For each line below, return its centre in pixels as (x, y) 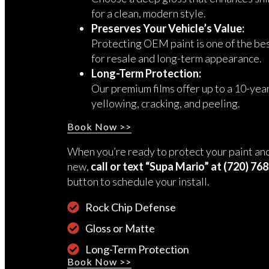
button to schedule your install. (138, 181)
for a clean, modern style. (149, 13)
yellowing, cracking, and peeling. (166, 103)
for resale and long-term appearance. (177, 58)
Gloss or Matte (120, 228)
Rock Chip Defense (131, 207)
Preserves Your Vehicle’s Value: (168, 28)
